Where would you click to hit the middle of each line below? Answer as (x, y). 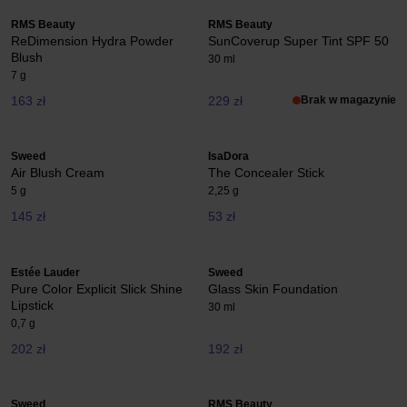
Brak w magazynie (348, 99)
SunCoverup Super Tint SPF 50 (298, 40)
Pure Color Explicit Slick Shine (97, 288)
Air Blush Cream (58, 173)
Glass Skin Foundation (273, 288)
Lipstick (32, 305)
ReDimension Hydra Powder (92, 40)
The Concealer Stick (266, 173)
